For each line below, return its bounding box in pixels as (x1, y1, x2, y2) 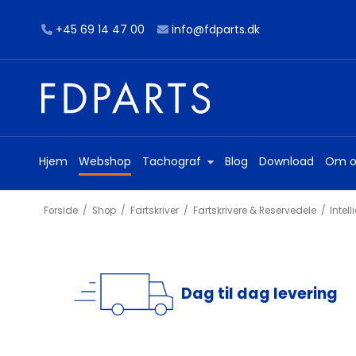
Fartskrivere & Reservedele (192, 203, 316, 217)
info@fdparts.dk (172, 21, 260, 37)
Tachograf (142, 153, 201, 169)
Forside (43, 203, 78, 217)
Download (259, 153, 315, 169)
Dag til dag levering (180, 283, 338, 305)
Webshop (79, 153, 131, 169)
